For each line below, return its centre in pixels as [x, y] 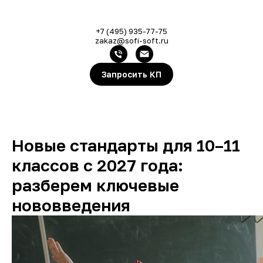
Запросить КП [131, 75]
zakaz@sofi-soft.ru [131, 41]
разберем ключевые [95, 186]
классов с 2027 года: [97, 166]
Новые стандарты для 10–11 [126, 146]
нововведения [71, 205]
